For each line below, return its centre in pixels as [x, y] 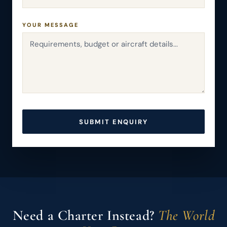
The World [186, 215]
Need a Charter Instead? [85, 215]
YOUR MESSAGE [50, 25]
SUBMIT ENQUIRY [113, 122]
